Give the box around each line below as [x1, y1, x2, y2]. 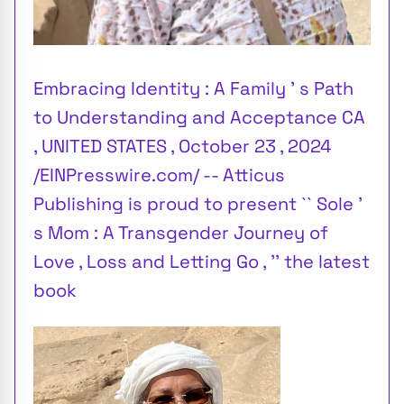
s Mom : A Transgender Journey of [33, 221, 328, 245]
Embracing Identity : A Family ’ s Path [33, 77, 353, 101]
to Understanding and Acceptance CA [33, 106, 365, 130]
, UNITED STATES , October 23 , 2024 [33, 134, 332, 159]
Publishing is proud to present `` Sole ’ [33, 192, 363, 216]
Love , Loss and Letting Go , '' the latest [33, 250, 370, 274]
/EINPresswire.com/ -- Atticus [33, 163, 285, 188]
